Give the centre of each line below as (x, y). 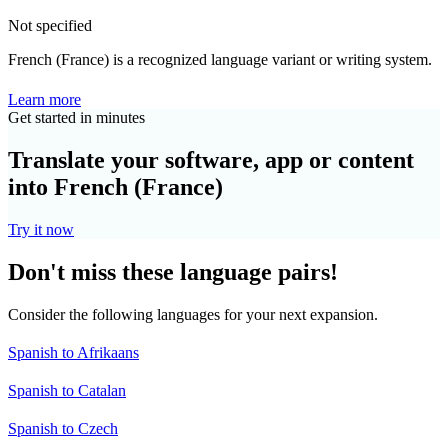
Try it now (41, 230)
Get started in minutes (76, 118)
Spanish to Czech (63, 428)
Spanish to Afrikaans (73, 352)
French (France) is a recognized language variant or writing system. (220, 60)
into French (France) (115, 187)
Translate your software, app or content (211, 160)
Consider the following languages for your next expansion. (193, 314)
